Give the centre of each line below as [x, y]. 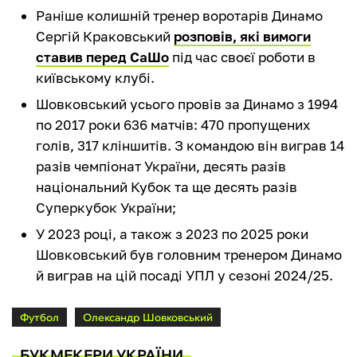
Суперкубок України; [106, 207]
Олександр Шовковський [148, 317]
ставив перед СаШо [102, 57]
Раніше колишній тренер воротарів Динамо [179, 15]
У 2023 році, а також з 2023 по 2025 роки [172, 233]
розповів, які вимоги [242, 36]
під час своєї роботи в [242, 57]
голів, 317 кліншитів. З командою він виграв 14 [190, 145]
